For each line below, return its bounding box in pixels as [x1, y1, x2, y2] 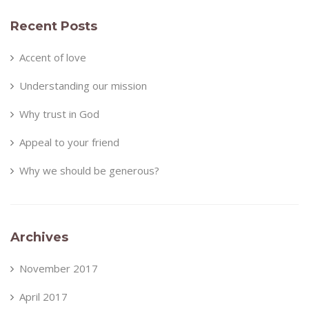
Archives [10, 229, 68, 245]
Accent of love [19, 50, 86, 64]
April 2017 [19, 289, 68, 303]
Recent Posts [10, 18, 97, 34]
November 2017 [19, 261, 98, 275]
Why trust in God [19, 106, 99, 121]
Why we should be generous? [19, 163, 159, 177]
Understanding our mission [19, 78, 147, 92]
